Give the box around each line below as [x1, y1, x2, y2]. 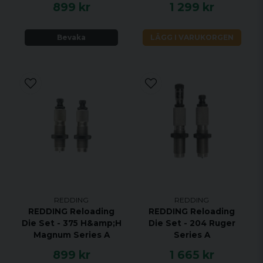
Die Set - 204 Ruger [148, 218, 235, 228]
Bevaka [57, 33, 86, 42]
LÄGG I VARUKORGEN [150, 33, 234, 42]
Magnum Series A [33, 230, 110, 240]
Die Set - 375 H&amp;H [21, 218, 122, 228]
